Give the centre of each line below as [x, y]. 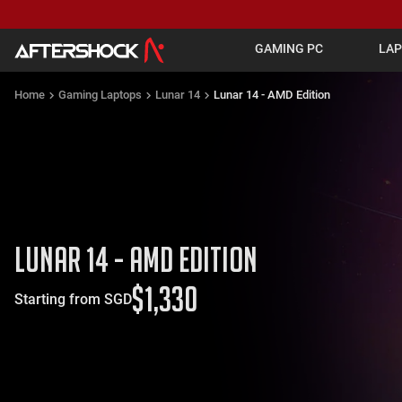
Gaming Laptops [100, 95]
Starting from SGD [73, 299]
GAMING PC [288, 48]
